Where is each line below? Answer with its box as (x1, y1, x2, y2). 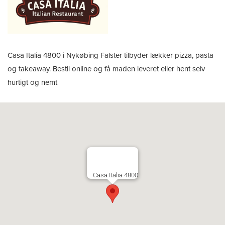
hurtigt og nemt (8, 77, 57, 87)
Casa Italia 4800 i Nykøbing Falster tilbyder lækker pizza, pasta (8, 50, 213, 60)
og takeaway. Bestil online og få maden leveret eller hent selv (8, 64, 205, 73)
